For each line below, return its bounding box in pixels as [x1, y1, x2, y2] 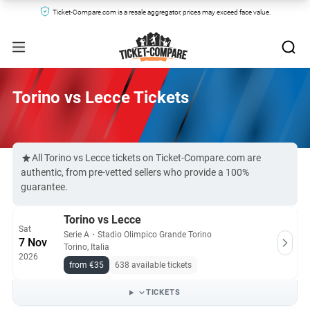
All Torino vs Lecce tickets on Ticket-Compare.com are [32, 152, 261, 163]
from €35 [69, 260, 104, 270]
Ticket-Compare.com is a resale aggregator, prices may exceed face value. [52, 8, 271, 16]
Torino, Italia [64, 242, 109, 252]
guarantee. [21, 181, 68, 192]
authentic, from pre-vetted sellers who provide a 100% [21, 167, 249, 178]
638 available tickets [115, 260, 192, 270]
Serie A [64, 230, 89, 239]
